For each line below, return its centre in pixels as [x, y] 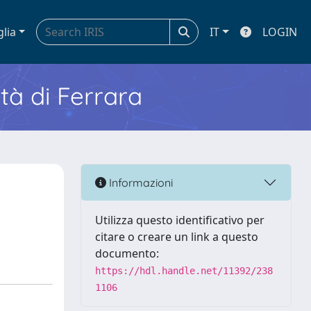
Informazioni [140, 182]
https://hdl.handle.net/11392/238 [184, 271]
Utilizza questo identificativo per [180, 220]
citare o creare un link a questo [177, 237]
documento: [127, 253]
